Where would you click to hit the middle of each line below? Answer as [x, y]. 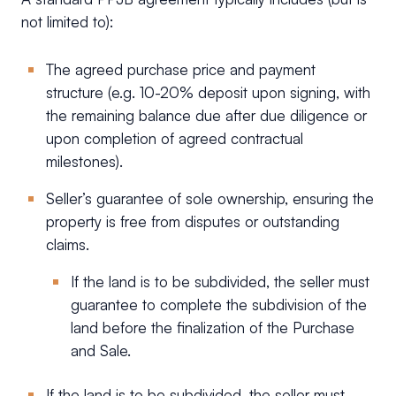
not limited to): [67, 21]
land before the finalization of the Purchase [213, 327]
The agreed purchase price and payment [181, 69]
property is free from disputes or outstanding [193, 221]
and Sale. [101, 350]
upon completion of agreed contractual [175, 138]
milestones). [84, 161]
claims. [68, 244]
